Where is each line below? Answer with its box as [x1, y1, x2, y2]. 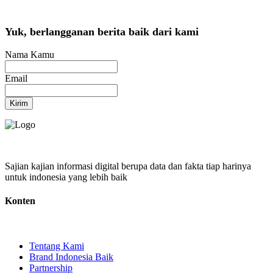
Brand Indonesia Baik [29, 251, 113, 262]
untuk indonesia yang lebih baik [5, 172, 127, 182]
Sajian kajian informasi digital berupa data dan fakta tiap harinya [5, 161, 251, 171]
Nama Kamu [5, 49, 54, 60]
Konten [5, 196, 35, 207]
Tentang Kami [29, 240, 84, 251]
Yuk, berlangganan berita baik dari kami [5, 26, 199, 38]
